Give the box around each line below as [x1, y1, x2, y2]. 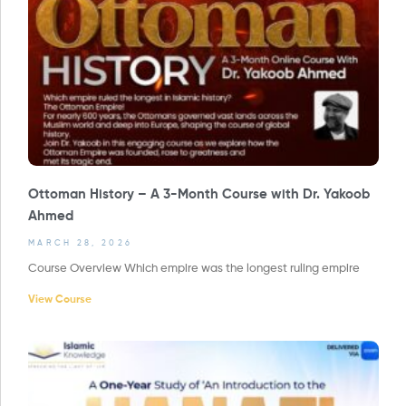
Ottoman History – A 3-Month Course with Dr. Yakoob [28, 187, 370, 201]
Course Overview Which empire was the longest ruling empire [28, 262, 360, 275]
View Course [28, 294, 92, 305]
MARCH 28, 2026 [28, 238, 133, 247]
